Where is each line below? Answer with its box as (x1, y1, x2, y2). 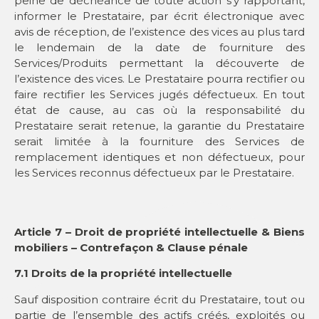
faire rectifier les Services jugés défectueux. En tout (14, 87, 305, 101)
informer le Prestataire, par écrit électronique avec (14, 9, 305, 23)
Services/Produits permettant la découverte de (14, 56, 305, 70)
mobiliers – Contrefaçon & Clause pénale (14, 240, 248, 254)
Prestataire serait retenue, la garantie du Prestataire (14, 118, 305, 132)
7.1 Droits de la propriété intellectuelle (14, 266, 232, 281)
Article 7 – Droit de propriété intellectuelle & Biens (14, 224, 305, 239)
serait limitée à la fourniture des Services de (14, 134, 305, 148)
